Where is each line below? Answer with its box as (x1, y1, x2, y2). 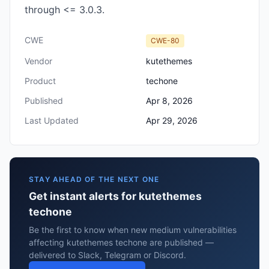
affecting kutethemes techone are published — (29, 237, 214, 247)
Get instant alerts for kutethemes (29, 190, 202, 202)
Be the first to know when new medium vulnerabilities (29, 225, 237, 235)
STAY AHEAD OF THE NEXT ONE (29, 175, 160, 184)
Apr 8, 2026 (146, 95, 193, 106)
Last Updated (25, 115, 79, 125)
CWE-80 (151, 36, 180, 45)
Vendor (25, 56, 52, 66)
